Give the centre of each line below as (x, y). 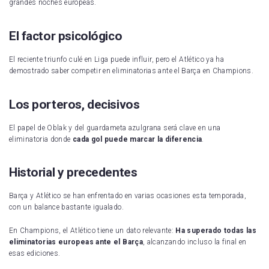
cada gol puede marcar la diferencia (137, 139)
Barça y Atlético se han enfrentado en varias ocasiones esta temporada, (128, 195)
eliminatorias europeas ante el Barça (76, 242)
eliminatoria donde (41, 139)
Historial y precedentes (73, 172)
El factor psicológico (66, 36)
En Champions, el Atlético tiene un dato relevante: (92, 230)
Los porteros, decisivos (74, 104)
